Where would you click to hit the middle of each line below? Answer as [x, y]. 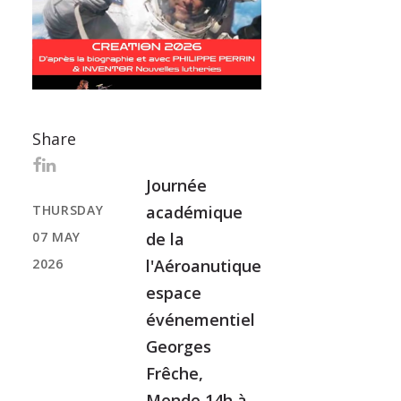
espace [173, 292]
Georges [178, 346]
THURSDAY [68, 209]
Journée [176, 185]
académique [194, 212]
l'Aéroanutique [203, 265]
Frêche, [174, 373]
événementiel [200, 319]
